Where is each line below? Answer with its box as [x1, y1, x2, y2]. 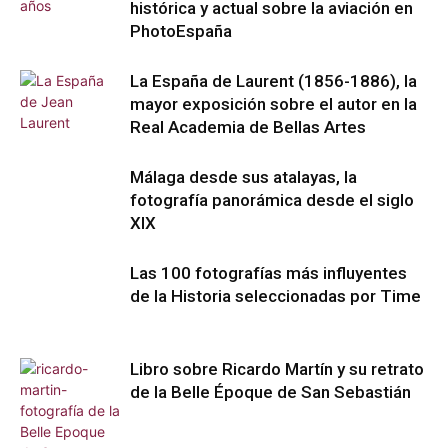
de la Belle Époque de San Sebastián [130, 381, 411, 402]
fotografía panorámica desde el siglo [130, 189, 414, 210]
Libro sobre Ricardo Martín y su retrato [130, 358, 424, 379]
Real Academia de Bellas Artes [130, 116, 366, 137]
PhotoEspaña [130, 20, 232, 41]
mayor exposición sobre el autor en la [130, 93, 417, 114]
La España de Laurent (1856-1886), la [130, 70, 417, 91]
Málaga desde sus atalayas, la [130, 166, 357, 187]
